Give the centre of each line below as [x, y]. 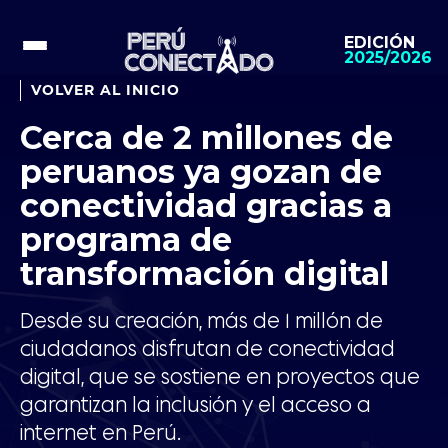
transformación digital [204, 273]
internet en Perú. [100, 432]
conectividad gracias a [206, 205]
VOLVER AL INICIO [105, 90]
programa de [126, 239]
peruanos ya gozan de [201, 171]
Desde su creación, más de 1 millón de [201, 320]
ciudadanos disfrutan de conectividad [207, 348]
